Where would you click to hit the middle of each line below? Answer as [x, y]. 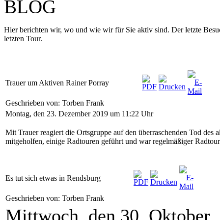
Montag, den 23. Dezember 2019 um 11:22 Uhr [79, 114]
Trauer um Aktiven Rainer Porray [57, 83]
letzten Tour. [23, 39]
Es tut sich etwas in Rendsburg [53, 178]
